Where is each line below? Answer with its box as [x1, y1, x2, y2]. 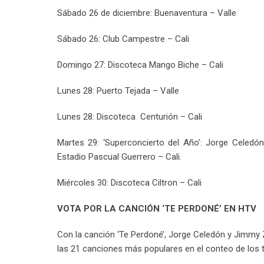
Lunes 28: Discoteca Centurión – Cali [57, 111, 202, 122]
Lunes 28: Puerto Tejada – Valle [57, 85, 179, 96]
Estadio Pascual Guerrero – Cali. [57, 151, 181, 162]
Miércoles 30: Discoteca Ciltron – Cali [57, 177, 204, 188]
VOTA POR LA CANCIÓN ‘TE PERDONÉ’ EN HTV [57, 203, 256, 214]
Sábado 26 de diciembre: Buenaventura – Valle [57, 8, 236, 18]
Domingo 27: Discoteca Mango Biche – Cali [57, 60, 223, 70]
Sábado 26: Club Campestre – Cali [57, 34, 189, 44]
